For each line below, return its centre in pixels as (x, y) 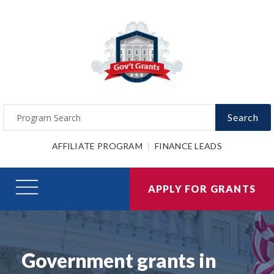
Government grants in (119, 260)
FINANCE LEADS (188, 146)
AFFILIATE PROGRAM (97, 146)
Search (243, 117)
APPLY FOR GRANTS (202, 188)
